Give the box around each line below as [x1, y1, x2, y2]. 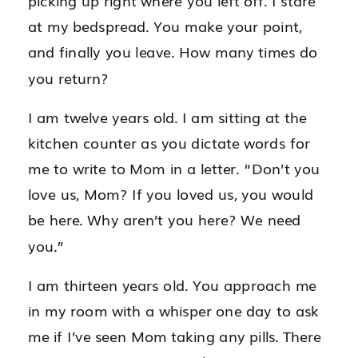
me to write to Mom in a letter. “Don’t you [28, 157, 320, 179]
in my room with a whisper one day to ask [28, 300, 319, 321]
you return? [28, 66, 109, 89]
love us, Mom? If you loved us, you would [28, 183, 313, 205]
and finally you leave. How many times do [28, 41, 318, 63]
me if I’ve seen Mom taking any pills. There [28, 325, 321, 347]
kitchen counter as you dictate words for [28, 132, 310, 153]
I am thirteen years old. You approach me [28, 273, 317, 296]
